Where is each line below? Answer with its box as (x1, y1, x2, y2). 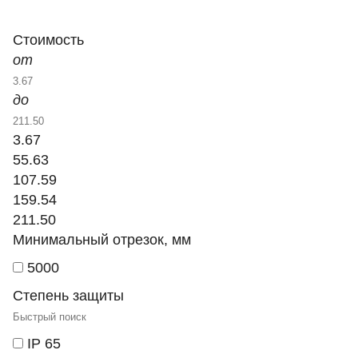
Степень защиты (13, 288, 124, 304)
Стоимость (13, 32, 84, 48)
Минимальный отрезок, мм (13, 232, 191, 248)
